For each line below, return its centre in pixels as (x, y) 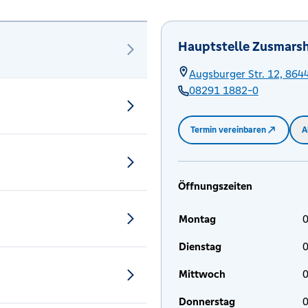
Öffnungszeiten (215, 186)
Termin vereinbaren (228, 130)
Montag (197, 219)
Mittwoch (202, 274)
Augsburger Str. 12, (236, 74)
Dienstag (200, 246)
